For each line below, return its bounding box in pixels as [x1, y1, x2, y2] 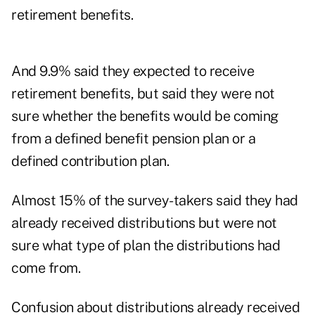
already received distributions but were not [11, 214, 277, 232]
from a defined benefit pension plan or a [11, 130, 255, 148]
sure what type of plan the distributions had [11, 237, 280, 255]
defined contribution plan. [11, 153, 169, 170]
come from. [11, 259, 80, 277]
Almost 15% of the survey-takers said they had [11, 192, 298, 210]
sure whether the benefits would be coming [11, 108, 278, 125]
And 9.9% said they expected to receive [11, 63, 254, 80]
